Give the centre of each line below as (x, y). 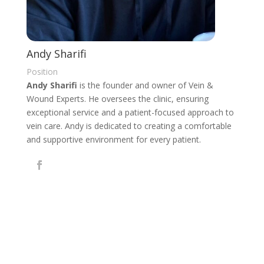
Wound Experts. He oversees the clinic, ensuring (117, 98)
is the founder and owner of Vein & (145, 85)
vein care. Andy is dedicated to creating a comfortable (129, 126)
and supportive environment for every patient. (113, 139)
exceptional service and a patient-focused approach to (130, 112)
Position (42, 71)
